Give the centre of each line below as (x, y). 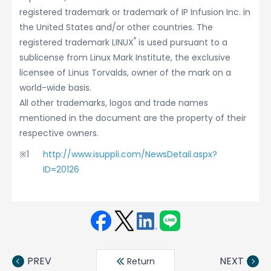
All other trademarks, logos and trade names (114, 103)
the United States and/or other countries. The (116, 27)
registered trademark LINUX (77, 42)
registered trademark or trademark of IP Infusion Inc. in (135, 12)
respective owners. (59, 133)
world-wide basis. (55, 88)
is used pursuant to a (182, 42)
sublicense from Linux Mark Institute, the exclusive (125, 57)
